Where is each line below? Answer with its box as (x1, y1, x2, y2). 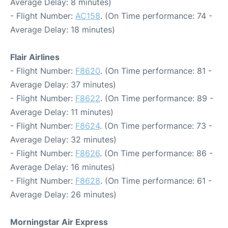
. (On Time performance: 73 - (100, 121, 212, 131)
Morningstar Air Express (10, 217, 108, 227)
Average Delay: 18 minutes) (10, 24, 115, 35)
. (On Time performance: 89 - (100, 93, 213, 103)
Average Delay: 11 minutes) (10, 107, 113, 117)
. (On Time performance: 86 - (100, 148, 213, 158)
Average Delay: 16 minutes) (10, 162, 115, 172)
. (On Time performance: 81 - (100, 66, 212, 76)
